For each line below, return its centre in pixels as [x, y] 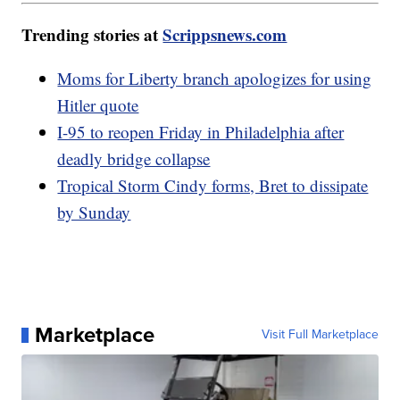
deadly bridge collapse [134, 159]
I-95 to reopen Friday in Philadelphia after [201, 132]
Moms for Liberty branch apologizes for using [215, 79]
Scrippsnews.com [225, 35]
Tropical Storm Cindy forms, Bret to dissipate [213, 186]
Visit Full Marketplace [320, 335]
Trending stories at [92, 35]
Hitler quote [98, 105]
